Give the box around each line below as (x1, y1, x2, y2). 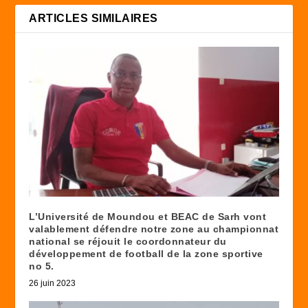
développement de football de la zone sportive (29, 247, 263, 259)
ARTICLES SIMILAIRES (29, 12, 158, 24)
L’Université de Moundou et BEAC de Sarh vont (29, 210, 267, 222)
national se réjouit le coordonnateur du (29, 235, 227, 247)
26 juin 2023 (29, 278, 76, 288)
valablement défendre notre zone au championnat (29, 223, 279, 234)
